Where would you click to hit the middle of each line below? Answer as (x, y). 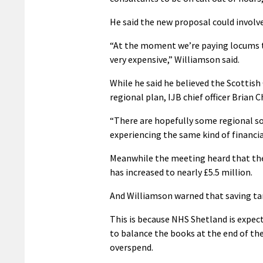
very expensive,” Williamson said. (175, 59)
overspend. (131, 247)
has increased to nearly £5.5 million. (181, 172)
